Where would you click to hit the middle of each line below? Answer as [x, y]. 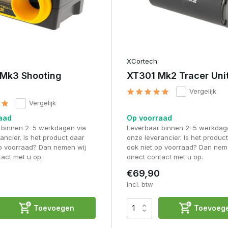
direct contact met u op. [165, 157]
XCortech [142, 61]
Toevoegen [54, 208]
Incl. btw [140, 184]
